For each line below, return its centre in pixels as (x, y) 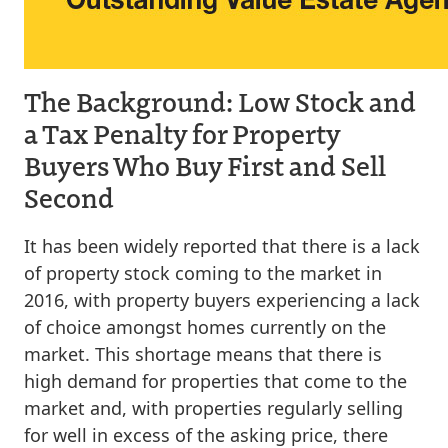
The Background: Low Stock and (220, 100)
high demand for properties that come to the (215, 380)
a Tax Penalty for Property (182, 132)
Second (69, 196)
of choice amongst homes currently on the (205, 326)
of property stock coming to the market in (203, 272)
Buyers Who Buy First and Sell (205, 164)
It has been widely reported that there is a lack (222, 245)
